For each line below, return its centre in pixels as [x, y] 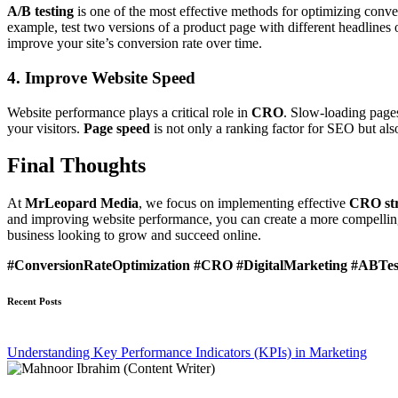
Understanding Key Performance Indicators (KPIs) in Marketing [187, 353]
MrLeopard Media [82, 203]
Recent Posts [34, 302]
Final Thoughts [76, 166]
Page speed [117, 128]
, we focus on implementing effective [244, 203]
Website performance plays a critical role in [129, 112]
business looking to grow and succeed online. [134, 235]
